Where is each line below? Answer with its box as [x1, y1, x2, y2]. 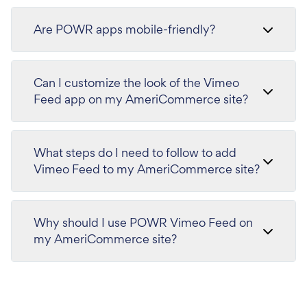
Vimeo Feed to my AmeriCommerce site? [34, 160, 260, 177]
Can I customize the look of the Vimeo [34, 74, 239, 90]
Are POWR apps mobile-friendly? [34, 21, 215, 37]
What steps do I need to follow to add [34, 144, 236, 160]
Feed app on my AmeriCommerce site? [34, 90, 248, 107]
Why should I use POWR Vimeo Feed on [34, 214, 253, 230]
